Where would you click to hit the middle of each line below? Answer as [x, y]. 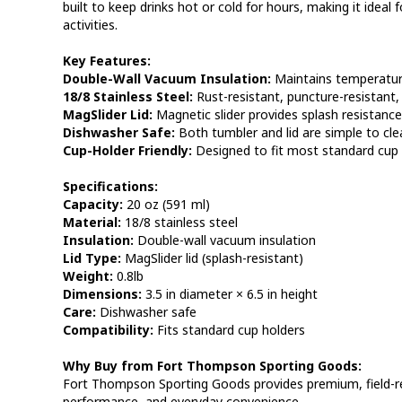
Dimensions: [102, 294]
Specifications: [110, 186]
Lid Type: [92, 258]
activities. [90, 25]
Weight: [87, 276]
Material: [92, 222]
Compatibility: [108, 330]
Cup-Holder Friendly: [127, 150]
